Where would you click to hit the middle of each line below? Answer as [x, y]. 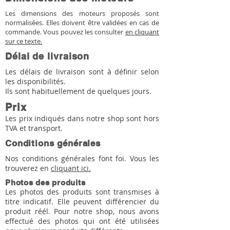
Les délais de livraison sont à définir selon [82, 72]
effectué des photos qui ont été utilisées [82, 221]
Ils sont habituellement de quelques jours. [78, 91]
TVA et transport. [34, 128]
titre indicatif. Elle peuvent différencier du [82, 202]
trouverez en [28, 168]
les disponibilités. [35, 81]
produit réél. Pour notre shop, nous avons [82, 211]
